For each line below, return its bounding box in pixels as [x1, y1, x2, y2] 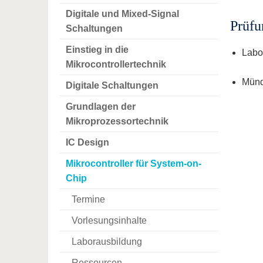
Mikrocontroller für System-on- [66, 159, 201, 169]
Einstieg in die [66, 45, 129, 55]
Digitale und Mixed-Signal [66, 9, 179, 19]
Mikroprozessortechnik [66, 116, 168, 127]
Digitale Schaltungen [66, 80, 159, 91]
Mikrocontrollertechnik [66, 59, 166, 70]
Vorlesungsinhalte [72, 215, 147, 226]
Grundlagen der [66, 102, 136, 112]
